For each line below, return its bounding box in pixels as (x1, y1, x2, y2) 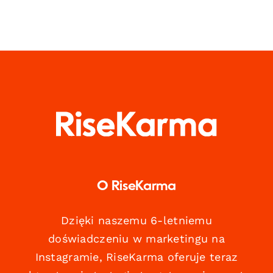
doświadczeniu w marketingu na (48, 232, 225, 246)
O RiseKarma (97, 180, 176, 194)
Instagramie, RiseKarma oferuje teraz (35, 250, 238, 264)
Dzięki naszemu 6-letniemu (61, 214, 212, 227)
